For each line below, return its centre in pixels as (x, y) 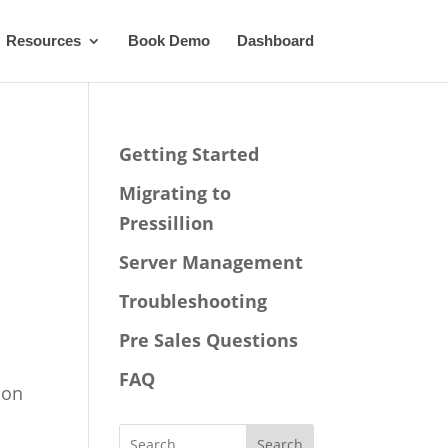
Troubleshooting (193, 301)
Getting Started (189, 154)
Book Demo (168, 40)
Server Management (211, 262)
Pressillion (167, 223)
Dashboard (275, 40)
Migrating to (175, 193)
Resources (43, 40)
